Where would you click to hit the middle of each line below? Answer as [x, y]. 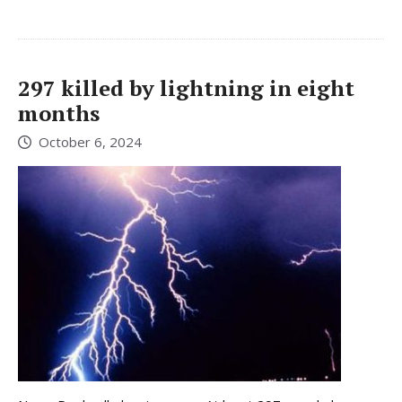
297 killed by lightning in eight [186, 87]
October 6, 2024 [90, 142]
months [59, 113]
